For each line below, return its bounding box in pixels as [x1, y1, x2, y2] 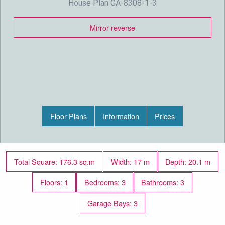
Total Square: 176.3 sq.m [14, 156, 95, 167]
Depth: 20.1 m [165, 156, 211, 167]
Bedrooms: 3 [84, 177, 126, 188]
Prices [155, 110, 175, 122]
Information [102, 110, 139, 122]
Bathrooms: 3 [141, 177, 185, 188]
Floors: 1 [40, 177, 68, 188]
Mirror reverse [90, 22, 135, 33]
